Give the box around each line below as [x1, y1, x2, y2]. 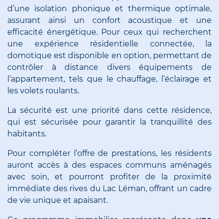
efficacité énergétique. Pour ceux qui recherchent [7, 27, 212, 37]
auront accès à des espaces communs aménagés [7, 160, 212, 170]
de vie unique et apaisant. [7, 195, 108, 205]
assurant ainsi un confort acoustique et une [7, 15, 212, 25]
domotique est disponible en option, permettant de [7, 50, 212, 60]
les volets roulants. [7, 86, 79, 95]
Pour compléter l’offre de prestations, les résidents [7, 148, 212, 158]
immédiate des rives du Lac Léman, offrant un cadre [7, 183, 212, 193]
